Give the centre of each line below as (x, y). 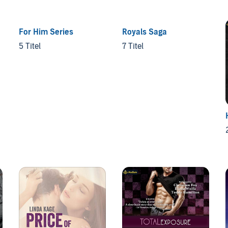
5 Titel (30, 46)
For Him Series (46, 32)
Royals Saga (144, 32)
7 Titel (133, 46)
